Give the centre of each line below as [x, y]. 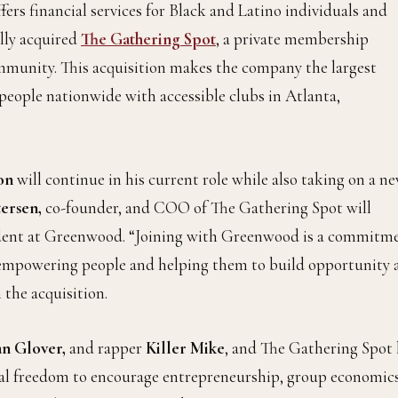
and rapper [106, 348]
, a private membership [292, 39]
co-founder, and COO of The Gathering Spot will [208, 208]
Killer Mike [185, 348]
